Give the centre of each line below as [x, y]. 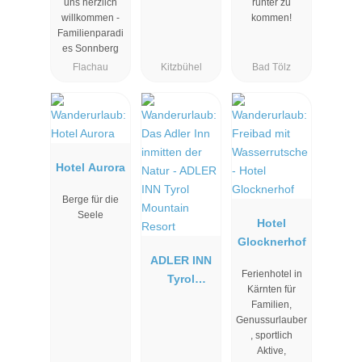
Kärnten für [271, 290]
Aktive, [271, 351]
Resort [181, 316]
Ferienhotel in [271, 274]
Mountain [181, 297]
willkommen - [90, 17]
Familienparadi [90, 33]
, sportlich [271, 336]
